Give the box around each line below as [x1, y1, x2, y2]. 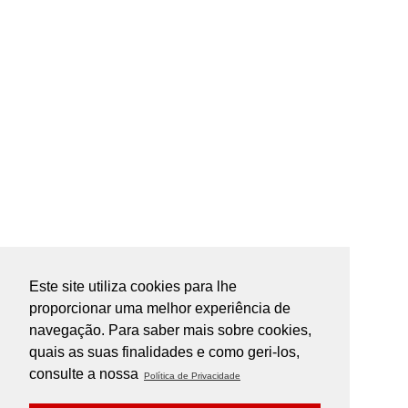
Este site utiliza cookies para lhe [29, 278, 237, 294]
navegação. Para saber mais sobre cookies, [29, 321, 311, 338]
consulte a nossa [29, 365, 142, 382]
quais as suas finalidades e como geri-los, [29, 343, 300, 360]
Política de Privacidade [144, 370, 240, 381]
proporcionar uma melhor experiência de [29, 300, 291, 316]
